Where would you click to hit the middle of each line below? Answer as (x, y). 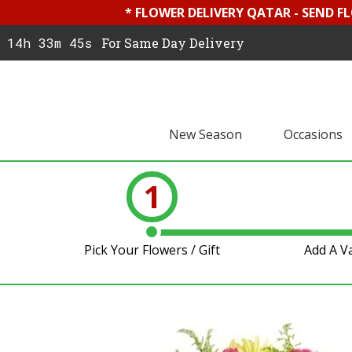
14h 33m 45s (49, 43)
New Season (205, 134)
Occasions (313, 134)
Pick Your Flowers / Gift (152, 250)
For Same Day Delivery (173, 43)
